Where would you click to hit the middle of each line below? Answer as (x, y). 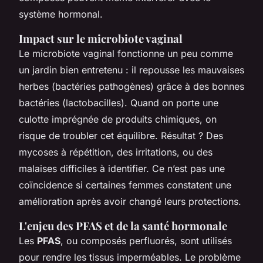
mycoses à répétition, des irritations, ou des (116, 152)
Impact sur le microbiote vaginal (101, 38)
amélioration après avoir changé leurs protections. (130, 201)
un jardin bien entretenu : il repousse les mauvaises (131, 70)
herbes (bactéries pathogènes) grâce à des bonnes (131, 86)
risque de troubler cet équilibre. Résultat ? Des (121, 135)
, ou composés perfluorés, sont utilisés (146, 240)
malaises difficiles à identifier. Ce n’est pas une (122, 168)
